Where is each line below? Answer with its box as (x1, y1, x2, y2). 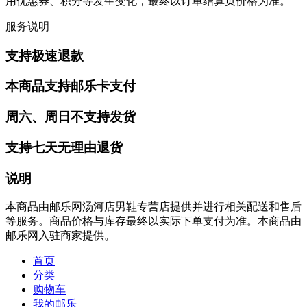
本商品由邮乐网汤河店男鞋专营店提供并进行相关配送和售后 (5, 201, 302, 213)
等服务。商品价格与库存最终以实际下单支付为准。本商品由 (5, 215, 302, 228)
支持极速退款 (5, 48, 84, 63)
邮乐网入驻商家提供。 (5, 230, 115, 242)
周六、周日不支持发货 (5, 110, 136, 125)
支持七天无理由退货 (5, 140, 123, 155)
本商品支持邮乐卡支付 (5, 79, 136, 94)
